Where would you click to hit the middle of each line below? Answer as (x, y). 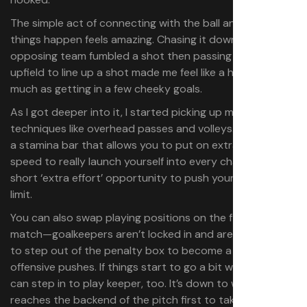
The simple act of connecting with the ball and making (145, 23)
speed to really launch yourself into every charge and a (148, 161)
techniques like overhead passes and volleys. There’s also (153, 128)
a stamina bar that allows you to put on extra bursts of (149, 145)
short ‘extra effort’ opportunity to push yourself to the (148, 177)
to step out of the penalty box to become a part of (140, 250)
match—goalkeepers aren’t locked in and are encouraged (153, 234)
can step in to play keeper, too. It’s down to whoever (142, 283)
